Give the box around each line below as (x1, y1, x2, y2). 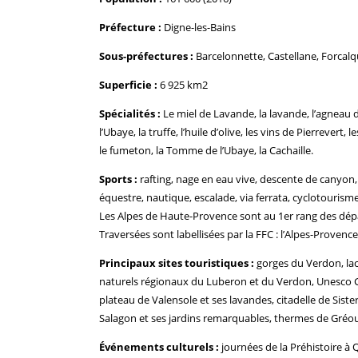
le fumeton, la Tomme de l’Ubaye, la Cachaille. (99, 142, 313, 157)
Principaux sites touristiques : (99, 255, 254, 270)
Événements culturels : (99, 339, 219, 354)
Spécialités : (99, 105, 161, 121)
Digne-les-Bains (161, 19, 236, 34)
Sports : (99, 171, 137, 186)
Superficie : (99, 77, 157, 92)
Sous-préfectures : (99, 48, 193, 63)
